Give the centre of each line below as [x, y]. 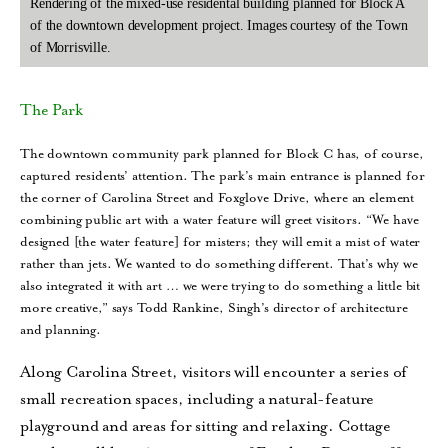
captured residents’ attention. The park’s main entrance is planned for [222, 175]
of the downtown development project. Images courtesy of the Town [219, 25]
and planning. [62, 329]
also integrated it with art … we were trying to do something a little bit [220, 285]
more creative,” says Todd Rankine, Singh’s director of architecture [214, 307]
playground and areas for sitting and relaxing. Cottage [205, 426]
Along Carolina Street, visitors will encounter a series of [214, 372]
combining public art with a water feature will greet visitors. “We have [219, 219]
